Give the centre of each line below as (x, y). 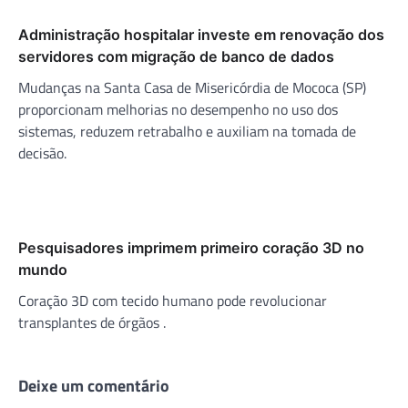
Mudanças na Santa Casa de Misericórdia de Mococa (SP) (192, 87)
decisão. (42, 153)
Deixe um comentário (94, 385)
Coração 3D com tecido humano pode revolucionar (173, 300)
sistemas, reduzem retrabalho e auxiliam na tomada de (187, 131)
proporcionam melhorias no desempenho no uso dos (178, 109)
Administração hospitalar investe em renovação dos (201, 34)
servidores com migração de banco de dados (176, 56)
